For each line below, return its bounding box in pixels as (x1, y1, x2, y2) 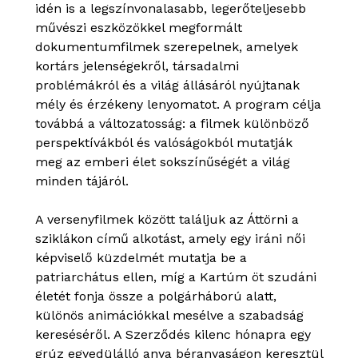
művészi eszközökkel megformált (35, 20, 242, 35)
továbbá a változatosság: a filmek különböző (35, 116, 309, 131)
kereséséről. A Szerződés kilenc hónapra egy (35, 327, 311, 342)
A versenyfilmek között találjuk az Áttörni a (35, 212, 299, 227)
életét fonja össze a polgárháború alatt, (35, 288, 276, 304)
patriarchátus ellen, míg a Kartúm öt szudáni (35, 269, 316, 284)
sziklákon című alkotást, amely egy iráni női (35, 231, 305, 246)
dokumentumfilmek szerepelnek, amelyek (35, 39, 298, 54)
